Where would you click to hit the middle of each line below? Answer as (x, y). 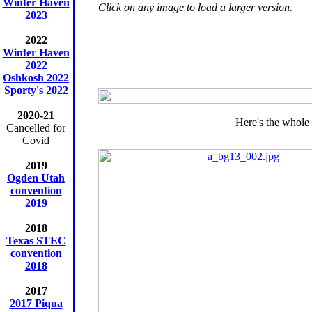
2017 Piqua (36, 303)
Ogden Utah (36, 178)
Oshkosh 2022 (36, 78)
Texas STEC (36, 241)
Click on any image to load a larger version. (195, 8)
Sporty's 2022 (36, 90)
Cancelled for (36, 128)
